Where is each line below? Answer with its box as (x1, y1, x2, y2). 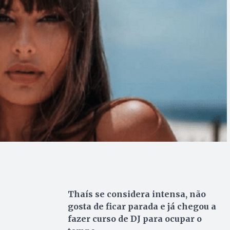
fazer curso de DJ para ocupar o (67, 214, 202, 224)
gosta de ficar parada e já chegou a (67, 201, 216, 212)
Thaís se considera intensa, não (67, 189, 206, 200)
